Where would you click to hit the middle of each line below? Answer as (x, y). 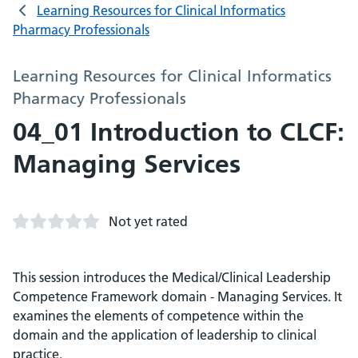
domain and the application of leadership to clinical (165, 335)
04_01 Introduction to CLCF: (179, 132)
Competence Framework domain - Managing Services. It (177, 296)
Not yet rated (148, 221)
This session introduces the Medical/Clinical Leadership (172, 277)
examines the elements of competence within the (158, 316)
